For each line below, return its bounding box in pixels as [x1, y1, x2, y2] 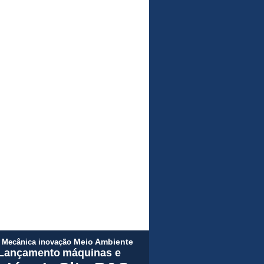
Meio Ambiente [74, 237, 133, 246]
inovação [38, 237, 71, 246]
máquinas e [62, 247, 121, 259]
